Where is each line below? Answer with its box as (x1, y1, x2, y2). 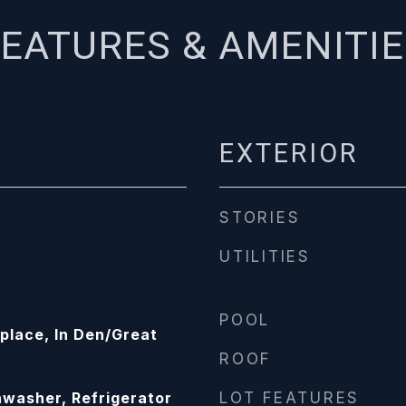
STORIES (219, 208, 301, 227)
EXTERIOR (219, 138, 358, 169)
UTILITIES (219, 247, 311, 266)
